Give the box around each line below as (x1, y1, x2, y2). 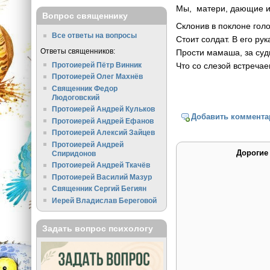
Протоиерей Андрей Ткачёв (52, 161, 151, 169)
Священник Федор (52, 84, 118, 92)
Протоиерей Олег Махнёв (52, 72, 143, 81)
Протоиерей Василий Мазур (52, 172, 152, 181)
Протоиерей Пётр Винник (52, 60, 142, 69)
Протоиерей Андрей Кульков (52, 105, 155, 113)
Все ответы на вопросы (52, 31, 137, 40)
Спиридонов (52, 149, 96, 157)
